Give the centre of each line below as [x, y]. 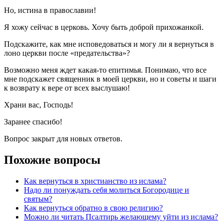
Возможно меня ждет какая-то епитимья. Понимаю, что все [105, 70]
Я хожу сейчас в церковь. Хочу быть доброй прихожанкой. [104, 27]
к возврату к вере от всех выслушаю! [67, 88]
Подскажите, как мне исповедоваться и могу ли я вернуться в [109, 44]
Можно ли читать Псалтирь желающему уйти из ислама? [121, 217]
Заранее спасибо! [33, 122]
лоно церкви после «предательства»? [67, 53]
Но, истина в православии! [50, 10]
